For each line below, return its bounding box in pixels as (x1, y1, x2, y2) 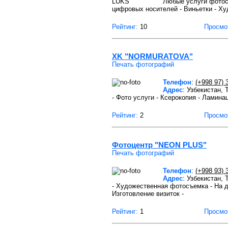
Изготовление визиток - (112, 190, 184, 197)
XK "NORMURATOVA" (112, 52, 193, 61)
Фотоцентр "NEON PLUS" (112, 140, 207, 149)
